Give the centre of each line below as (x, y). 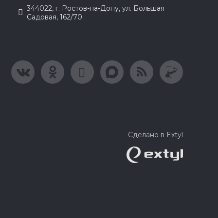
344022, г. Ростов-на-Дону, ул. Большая (96, 8)
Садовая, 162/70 (54, 17)
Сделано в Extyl (155, 135)
